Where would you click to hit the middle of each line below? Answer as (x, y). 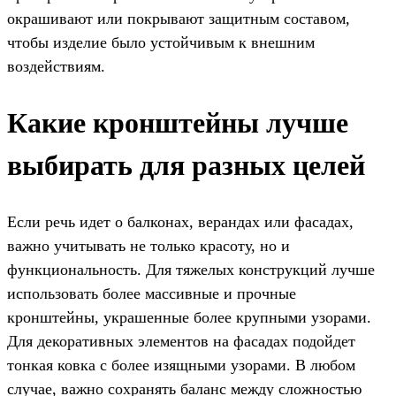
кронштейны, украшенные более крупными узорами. (189, 317)
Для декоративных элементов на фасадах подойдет (181, 341)
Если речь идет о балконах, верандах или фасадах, (180, 221)
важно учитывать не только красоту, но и (148, 245)
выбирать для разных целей (186, 166)
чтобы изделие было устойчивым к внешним (161, 42)
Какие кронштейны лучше (178, 123)
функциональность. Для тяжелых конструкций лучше (191, 269)
